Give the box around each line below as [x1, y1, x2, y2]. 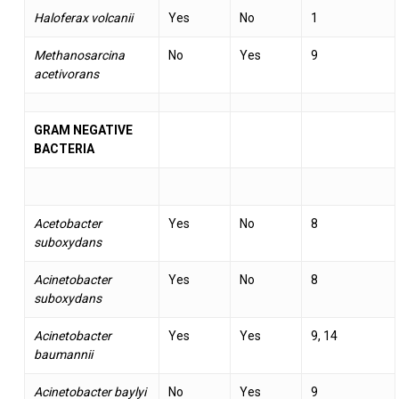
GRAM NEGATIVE [33, 123, 133, 137]
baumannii [33, 347, 93, 362]
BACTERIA [33, 142, 94, 156]
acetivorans [33, 67, 99, 81]
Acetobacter [33, 216, 102, 231]
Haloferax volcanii [33, 11, 133, 25]
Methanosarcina [33, 48, 125, 62]
